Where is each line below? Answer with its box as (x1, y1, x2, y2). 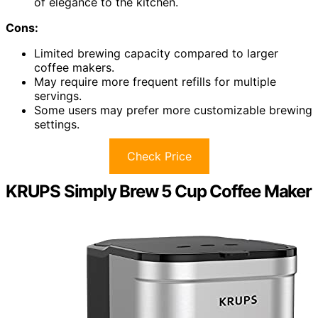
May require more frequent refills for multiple (34, 75, 276, 89)
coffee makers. (34, 60, 114, 75)
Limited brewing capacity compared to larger (34, 46, 278, 61)
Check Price (126, 149, 192, 164)
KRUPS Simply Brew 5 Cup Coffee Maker (6, 181, 312, 202)
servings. (34, 89, 82, 104)
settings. (34, 117, 79, 132)
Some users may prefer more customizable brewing (34, 103, 312, 118)
